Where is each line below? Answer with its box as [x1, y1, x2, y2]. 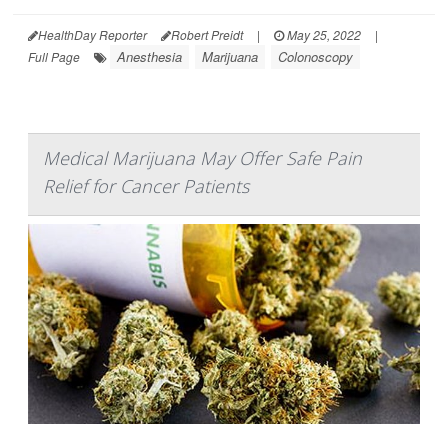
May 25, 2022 [284, 26, 361, 44]
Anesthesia [117, 47, 182, 67]
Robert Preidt [171, 26, 243, 44]
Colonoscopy [278, 47, 353, 67]
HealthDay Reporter [38, 26, 147, 44]
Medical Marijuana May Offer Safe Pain [43, 146, 362, 171]
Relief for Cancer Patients [43, 174, 249, 199]
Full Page [28, 48, 80, 66]
